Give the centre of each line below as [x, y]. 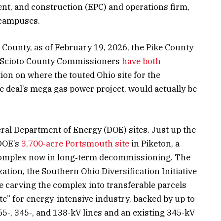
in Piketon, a [155, 143]
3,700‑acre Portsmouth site [76, 143]
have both [141, 61]
